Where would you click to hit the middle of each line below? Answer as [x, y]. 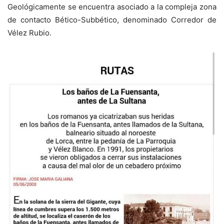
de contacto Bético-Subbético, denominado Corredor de [112, 19]
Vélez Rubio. [29, 32]
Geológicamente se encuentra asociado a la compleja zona [112, 6]
